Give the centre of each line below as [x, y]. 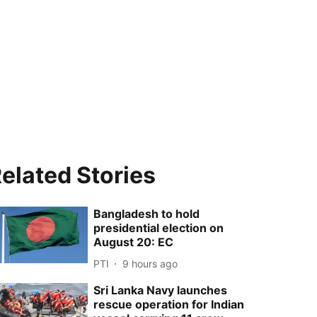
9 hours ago [150, 263]
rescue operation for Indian [169, 304]
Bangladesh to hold [147, 214]
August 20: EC [134, 242]
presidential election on [159, 228]
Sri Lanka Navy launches [161, 290]
